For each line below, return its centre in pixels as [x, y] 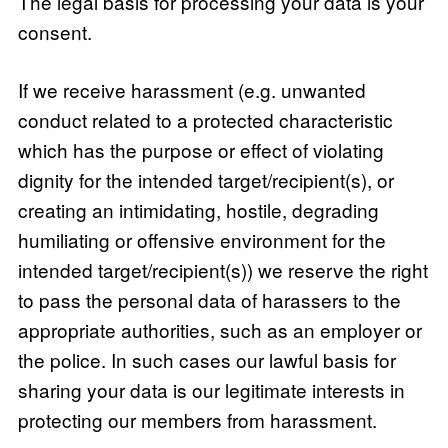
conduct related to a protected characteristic [205, 120]
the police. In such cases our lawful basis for [206, 360]
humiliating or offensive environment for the [201, 240]
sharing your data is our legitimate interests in [211, 390]
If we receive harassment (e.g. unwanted [191, 90]
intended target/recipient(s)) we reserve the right [222, 270]
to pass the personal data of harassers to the [209, 300]
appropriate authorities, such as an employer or [219, 330]
